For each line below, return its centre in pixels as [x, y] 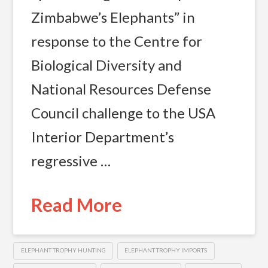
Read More [76, 205]
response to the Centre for [116, 41]
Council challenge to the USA [123, 113]
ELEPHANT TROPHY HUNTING [63, 250]
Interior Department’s [102, 137]
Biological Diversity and [106, 65]
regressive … [71, 161]
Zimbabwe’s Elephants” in [113, 17]
